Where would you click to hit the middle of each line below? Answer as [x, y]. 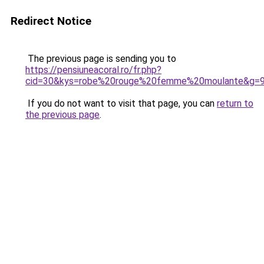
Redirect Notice [51, 21]
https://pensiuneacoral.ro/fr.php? [93, 70]
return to [235, 103]
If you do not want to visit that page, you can [121, 103]
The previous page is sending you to [101, 59]
